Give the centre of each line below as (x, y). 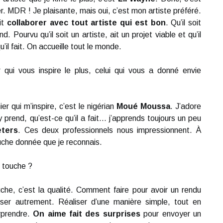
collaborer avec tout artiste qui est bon (86, 23)
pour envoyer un (171, 214)
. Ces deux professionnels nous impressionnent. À (110, 130)
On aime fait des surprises (87, 214)
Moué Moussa (143, 106)
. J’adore (186, 106)
